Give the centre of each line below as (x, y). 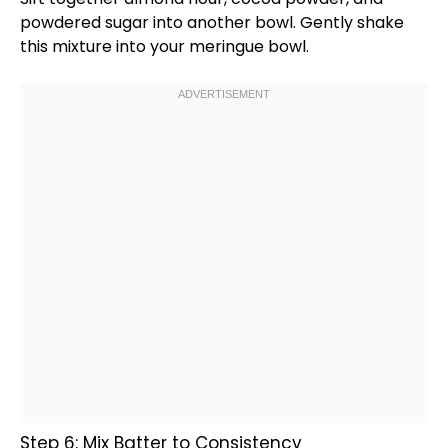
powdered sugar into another (137, 22)
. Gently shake (348, 22)
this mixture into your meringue (144, 46)
